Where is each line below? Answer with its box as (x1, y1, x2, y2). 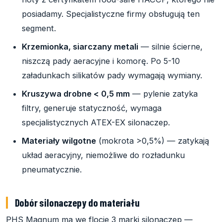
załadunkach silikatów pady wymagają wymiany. (22, 70, 202, 81)
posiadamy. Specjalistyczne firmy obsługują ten (22, 9, 200, 19)
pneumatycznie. (22, 165, 82, 175)
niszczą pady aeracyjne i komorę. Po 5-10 (22, 56, 180, 66)
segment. (22, 23, 56, 34)
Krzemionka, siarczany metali (22, 42, 138, 52)
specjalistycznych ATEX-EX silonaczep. (22, 117, 170, 128)
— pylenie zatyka (130, 89, 198, 99)
